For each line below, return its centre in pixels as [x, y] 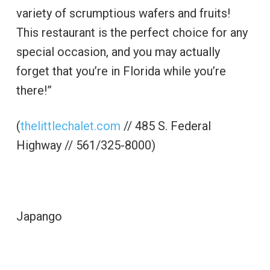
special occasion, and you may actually [118, 52]
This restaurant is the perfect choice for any [132, 33]
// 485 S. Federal [165, 126]
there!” [34, 91]
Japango [39, 217]
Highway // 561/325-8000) [86, 146]
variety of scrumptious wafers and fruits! [123, 14]
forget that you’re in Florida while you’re [121, 71]
